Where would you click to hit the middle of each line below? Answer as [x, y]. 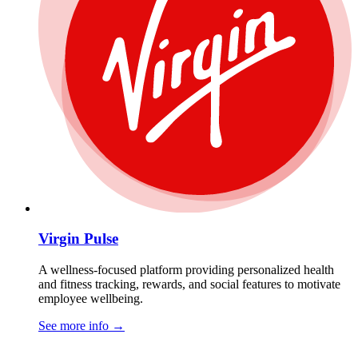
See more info [75, 326]
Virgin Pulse [78, 239]
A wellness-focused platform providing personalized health [186, 270]
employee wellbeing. [91, 299]
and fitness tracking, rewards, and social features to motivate [189, 284]
